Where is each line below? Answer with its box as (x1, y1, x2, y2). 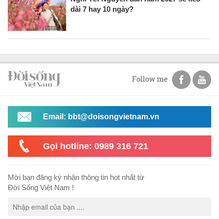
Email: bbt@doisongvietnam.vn (43, 112, 159, 121)
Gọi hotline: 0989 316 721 (43, 141, 148, 151)
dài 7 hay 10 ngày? (70, 4, 133, 13)
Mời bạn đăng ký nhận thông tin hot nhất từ (8, 173, 144, 181)
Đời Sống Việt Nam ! (8, 183, 74, 192)
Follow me (132, 73, 170, 84)
